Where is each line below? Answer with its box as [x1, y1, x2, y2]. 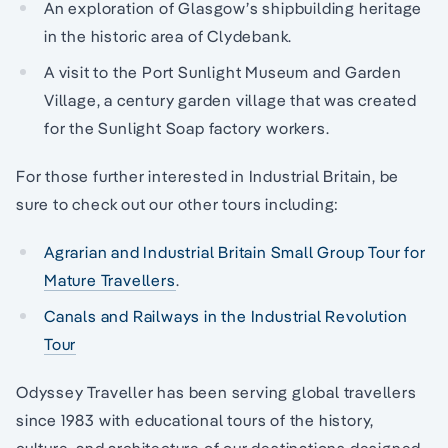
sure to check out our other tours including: [16, 193, 340, 214]
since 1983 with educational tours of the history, [16, 409, 375, 430]
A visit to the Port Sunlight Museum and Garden [44, 61, 402, 82]
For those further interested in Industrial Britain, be [16, 165, 400, 186]
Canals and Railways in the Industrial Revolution [44, 305, 408, 326]
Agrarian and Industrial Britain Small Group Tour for [44, 241, 426, 262]
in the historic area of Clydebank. [44, 25, 293, 46]
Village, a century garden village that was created [44, 89, 417, 110]
